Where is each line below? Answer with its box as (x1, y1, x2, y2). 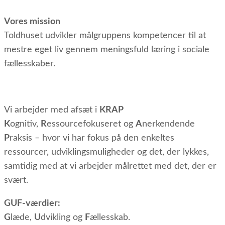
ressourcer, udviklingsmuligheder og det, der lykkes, (4, 147, 209, 157)
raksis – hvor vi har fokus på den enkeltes (10, 133, 174, 143)
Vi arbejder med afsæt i (4, 105, 99, 115)
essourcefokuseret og (47, 119, 136, 129)
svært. (4, 175, 28, 185)
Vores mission (4, 17, 60, 26)
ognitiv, (10, 119, 41, 129)
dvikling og (41, 212, 85, 222)
